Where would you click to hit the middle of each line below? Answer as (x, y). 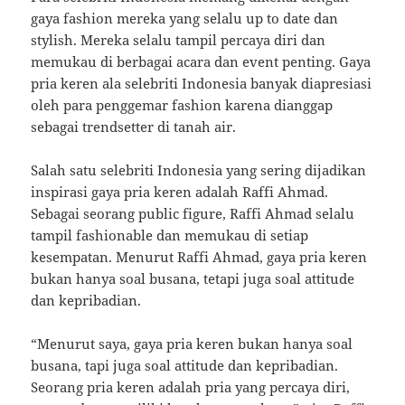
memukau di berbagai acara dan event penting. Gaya (201, 62)
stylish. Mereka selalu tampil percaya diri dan (179, 40)
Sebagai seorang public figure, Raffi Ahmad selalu (193, 214)
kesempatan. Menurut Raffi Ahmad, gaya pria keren (199, 257)
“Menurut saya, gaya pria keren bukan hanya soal (192, 344)
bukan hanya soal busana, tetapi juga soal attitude (193, 279)
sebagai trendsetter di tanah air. (134, 127)
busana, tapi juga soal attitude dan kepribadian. (185, 366)
